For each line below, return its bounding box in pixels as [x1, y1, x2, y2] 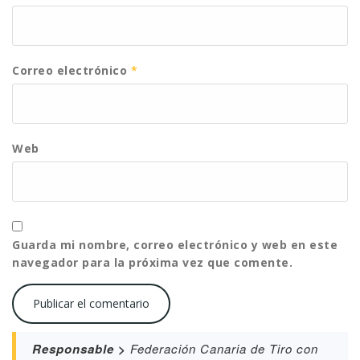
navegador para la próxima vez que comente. [12, 255, 292, 270]
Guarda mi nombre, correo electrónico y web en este [12, 237, 337, 252]
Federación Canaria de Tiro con [126, 340, 318, 357]
